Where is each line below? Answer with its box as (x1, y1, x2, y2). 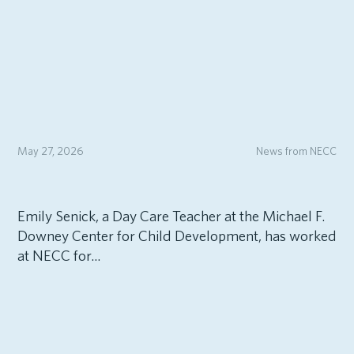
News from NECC (256, 144, 337, 158)
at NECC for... (17, 246, 100, 265)
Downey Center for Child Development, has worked (17, 226, 337, 245)
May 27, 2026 (17, 144, 84, 158)
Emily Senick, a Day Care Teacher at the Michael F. (17, 206, 325, 225)
